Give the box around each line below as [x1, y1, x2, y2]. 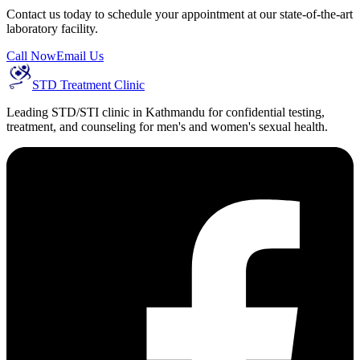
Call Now [6, 49, 56, 63]
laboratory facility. [6, 22, 98, 36]
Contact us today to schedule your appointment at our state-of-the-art [6, 7, 353, 22]
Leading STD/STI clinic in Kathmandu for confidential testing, [6, 105, 325, 120]
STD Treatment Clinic [32, 78, 145, 92]
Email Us [56, 49, 104, 63]
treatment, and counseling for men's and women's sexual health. [6, 120, 328, 134]
